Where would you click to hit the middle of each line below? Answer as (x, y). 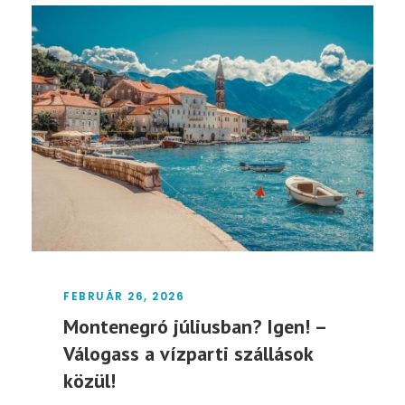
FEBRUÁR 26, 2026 (124, 297)
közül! (89, 381)
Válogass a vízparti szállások (188, 354)
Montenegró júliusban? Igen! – (194, 327)
